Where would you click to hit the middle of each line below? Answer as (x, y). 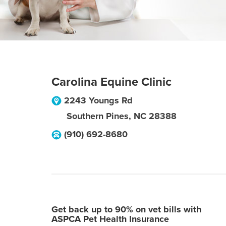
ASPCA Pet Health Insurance (110, 219)
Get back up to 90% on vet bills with (126, 209)
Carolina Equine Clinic (111, 82)
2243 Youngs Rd (98, 100)
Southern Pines (98, 116)
